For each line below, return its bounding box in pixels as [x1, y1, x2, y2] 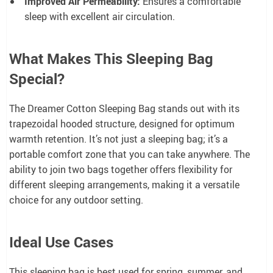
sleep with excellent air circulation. [24, 9, 175, 23]
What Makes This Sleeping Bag [9, 48, 213, 68]
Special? [9, 68, 65, 88]
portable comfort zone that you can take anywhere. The [9, 147, 250, 161]
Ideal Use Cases [9, 232, 113, 252]
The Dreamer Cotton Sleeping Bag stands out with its [9, 101, 239, 115]
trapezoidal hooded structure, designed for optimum [9, 116, 235, 130]
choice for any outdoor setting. [9, 193, 143, 207]
